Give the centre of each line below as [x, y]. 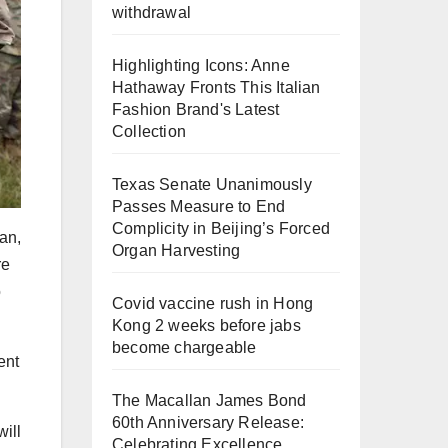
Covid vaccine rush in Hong [213, 303]
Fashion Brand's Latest [196, 109]
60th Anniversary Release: [208, 422]
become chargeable [184, 347]
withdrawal [151, 12]
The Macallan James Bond [209, 400]
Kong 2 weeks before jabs [206, 325]
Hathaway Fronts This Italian [216, 87]
